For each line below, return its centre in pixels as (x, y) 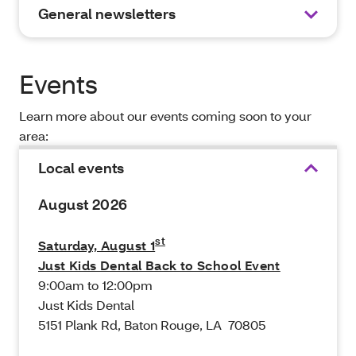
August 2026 (85, 205)
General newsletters (107, 14)
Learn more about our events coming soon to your (165, 116)
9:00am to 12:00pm (95, 285)
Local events (81, 168)
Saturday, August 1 (97, 246)
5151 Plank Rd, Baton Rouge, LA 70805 (152, 325)
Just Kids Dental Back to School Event (159, 265)
